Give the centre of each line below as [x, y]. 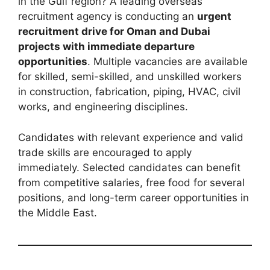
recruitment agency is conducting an [108, 17]
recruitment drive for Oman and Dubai [114, 32]
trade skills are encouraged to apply [105, 152]
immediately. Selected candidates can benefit [129, 167]
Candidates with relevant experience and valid [131, 137]
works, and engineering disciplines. [103, 107]
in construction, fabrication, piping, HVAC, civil [129, 92]
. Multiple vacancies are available [168, 62]
